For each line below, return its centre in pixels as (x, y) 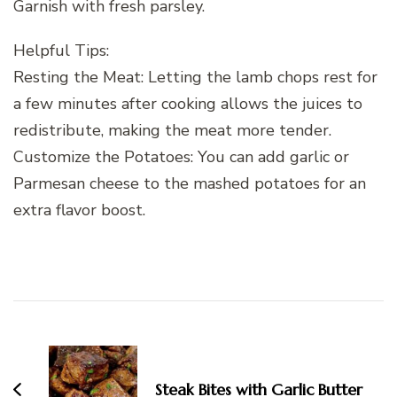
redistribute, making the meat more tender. (172, 130)
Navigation (74, 343)
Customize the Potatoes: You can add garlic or (181, 156)
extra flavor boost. (79, 210)
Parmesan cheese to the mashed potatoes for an (190, 183)
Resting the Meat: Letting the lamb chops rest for (195, 77)
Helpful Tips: (61, 50)
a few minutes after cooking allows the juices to (188, 103)
